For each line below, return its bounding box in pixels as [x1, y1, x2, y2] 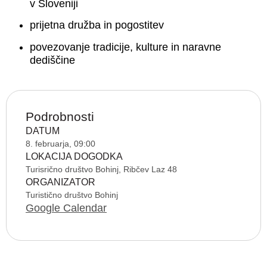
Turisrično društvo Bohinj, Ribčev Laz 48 [26, 164, 177, 174]
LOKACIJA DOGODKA [26, 151, 123, 162]
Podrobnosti [26, 109, 94, 123]
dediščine [30, 54, 75, 66]
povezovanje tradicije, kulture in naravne [30, 41, 221, 53]
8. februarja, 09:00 [26, 138, 95, 148]
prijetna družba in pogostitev [30, 19, 164, 32]
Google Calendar [26, 201, 107, 214]
